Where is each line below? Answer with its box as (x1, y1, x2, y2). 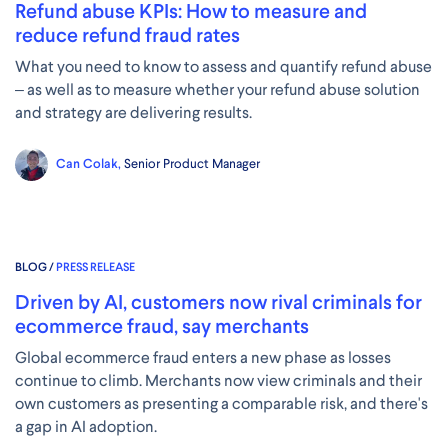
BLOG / (15, 258, 56, 275)
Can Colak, (56, 155, 121, 173)
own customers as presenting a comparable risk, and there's (15, 392, 428, 414)
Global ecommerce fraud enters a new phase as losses (15, 346, 391, 368)
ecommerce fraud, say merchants (15, 312, 309, 339)
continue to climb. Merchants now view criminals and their (15, 369, 422, 391)
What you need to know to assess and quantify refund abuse (15, 55, 432, 77)
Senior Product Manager (124, 155, 260, 173)
